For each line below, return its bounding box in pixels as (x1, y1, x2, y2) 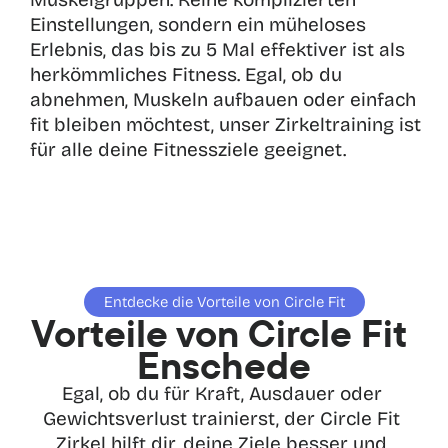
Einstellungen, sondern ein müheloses (30, 13, 366, 36)
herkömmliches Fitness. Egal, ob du (30, 63, 342, 86)
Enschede (137, 341, 311, 389)
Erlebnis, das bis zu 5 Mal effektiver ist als (30, 38, 405, 61)
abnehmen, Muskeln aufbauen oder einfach (30, 88, 416, 111)
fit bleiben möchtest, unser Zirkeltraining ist (30, 113, 421, 136)
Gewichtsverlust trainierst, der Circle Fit (43, 407, 400, 430)
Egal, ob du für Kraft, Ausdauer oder (61, 382, 382, 405)
